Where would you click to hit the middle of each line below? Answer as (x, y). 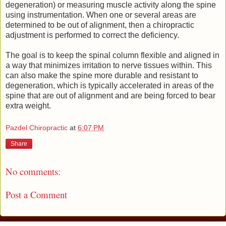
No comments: (33, 171)
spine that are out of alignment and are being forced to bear (110, 96)
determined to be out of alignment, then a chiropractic (100, 25)
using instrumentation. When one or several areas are (101, 15)
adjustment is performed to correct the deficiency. (92, 35)
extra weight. (28, 106)
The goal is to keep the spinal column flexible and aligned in (112, 55)
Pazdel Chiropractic (37, 128)
